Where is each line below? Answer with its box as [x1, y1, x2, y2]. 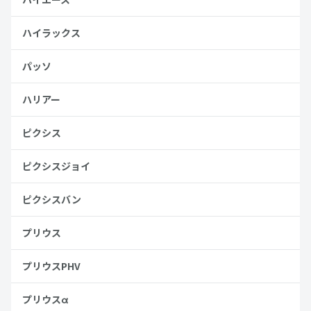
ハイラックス [22, 26, 81, 40]
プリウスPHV [22, 259, 81, 273]
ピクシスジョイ [22, 159, 90, 173]
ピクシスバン [22, 192, 81, 206]
